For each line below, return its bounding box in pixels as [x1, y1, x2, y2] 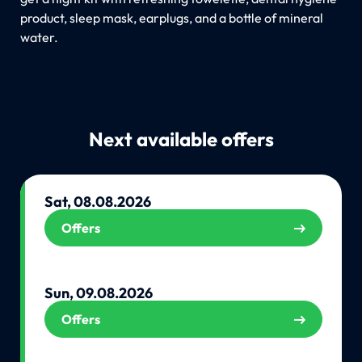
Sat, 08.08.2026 [44, 192, 151, 211]
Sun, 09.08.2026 [44, 284, 153, 303]
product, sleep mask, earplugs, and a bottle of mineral [19, 9, 323, 26]
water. [19, 28, 58, 45]
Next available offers [88, 126, 274, 151]
